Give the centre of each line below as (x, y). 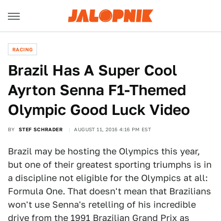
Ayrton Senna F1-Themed (97, 90)
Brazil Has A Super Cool (92, 70)
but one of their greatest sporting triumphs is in (110, 165)
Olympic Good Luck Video (99, 110)
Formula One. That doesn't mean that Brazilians (110, 191)
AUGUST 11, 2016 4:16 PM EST (113, 129)
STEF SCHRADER (41, 129)
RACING (23, 49)
